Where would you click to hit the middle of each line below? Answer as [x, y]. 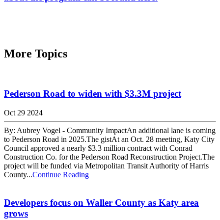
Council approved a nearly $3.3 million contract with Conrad [98, 148]
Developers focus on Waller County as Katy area [101, 202]
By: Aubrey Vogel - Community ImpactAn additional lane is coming [110, 130]
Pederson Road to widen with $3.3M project [93, 94]
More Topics [36, 54]
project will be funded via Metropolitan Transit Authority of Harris [106, 165]
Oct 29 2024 [23, 112]
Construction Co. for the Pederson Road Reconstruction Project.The [109, 157]
